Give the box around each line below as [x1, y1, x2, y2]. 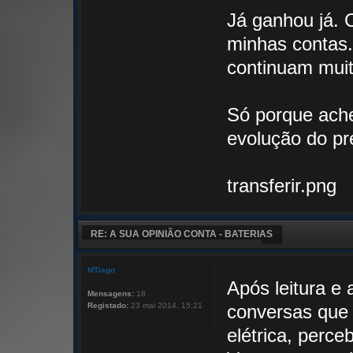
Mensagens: [87, 289, 134, 299]
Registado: [87, 301, 128, 310]
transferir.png [226, 175, 336, 197]
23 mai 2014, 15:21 [128, 301, 203, 310]
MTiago [87, 266, 115, 275]
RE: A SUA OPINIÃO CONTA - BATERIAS [91, 229, 273, 240]
